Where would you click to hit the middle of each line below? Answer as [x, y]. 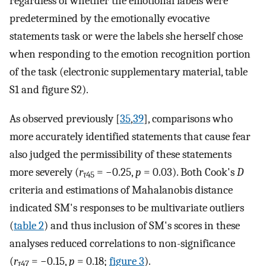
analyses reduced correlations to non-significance [122, 243]
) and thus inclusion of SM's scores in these [142, 225]
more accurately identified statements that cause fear [130, 136]
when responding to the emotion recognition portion [130, 54]
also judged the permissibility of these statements [121, 154]
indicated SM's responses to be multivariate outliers [127, 208]
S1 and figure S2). [49, 90]
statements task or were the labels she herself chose [126, 37]
